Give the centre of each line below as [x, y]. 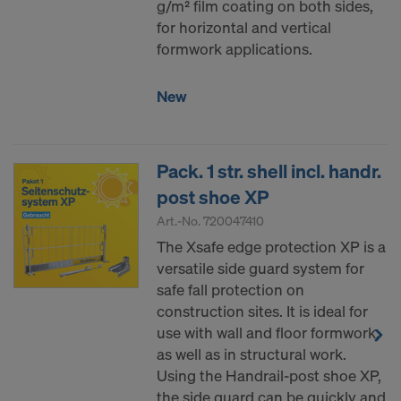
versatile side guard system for [260, 269]
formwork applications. [235, 49]
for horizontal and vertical [244, 28]
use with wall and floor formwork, [268, 333]
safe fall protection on [230, 290]
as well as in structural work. [252, 354]
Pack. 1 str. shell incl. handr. [269, 171]
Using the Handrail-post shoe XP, [269, 376]
